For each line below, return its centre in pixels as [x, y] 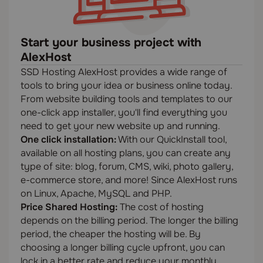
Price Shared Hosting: [69, 207]
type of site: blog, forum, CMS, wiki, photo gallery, [127, 166]
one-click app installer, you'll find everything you [124, 112]
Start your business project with [111, 42]
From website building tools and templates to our [127, 99]
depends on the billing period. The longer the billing [129, 220]
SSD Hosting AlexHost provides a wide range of [124, 72]
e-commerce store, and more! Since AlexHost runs [129, 180]
